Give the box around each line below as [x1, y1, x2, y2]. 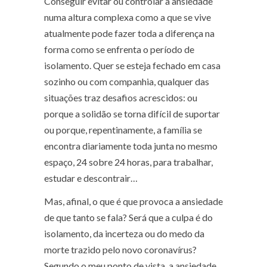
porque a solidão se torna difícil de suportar [44, 108, 220, 120]
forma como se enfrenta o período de [44, 44, 194, 55]
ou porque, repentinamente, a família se [44, 124, 202, 136]
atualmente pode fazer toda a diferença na [44, 27, 215, 39]
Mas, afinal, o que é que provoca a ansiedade [44, 195, 223, 207]
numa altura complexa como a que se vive [44, 11, 211, 23]
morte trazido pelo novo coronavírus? [44, 244, 197, 256]
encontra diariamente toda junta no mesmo [44, 140, 218, 152]
